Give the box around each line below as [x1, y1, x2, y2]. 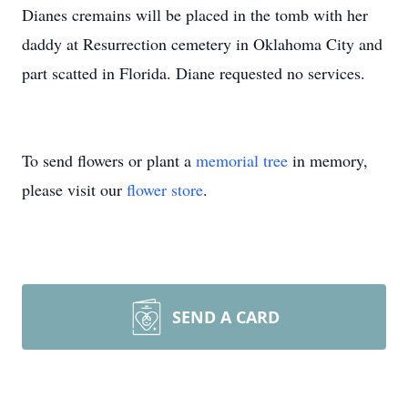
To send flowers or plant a [22, 149, 196, 171]
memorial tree [196, 149, 288, 171]
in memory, [288, 149, 368, 171]
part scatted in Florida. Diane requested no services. [22, 62, 365, 84]
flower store [127, 178, 203, 200]
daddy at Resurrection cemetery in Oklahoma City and [22, 33, 382, 55]
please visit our [22, 178, 127, 200]
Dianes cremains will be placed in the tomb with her [22, 4, 368, 25]
